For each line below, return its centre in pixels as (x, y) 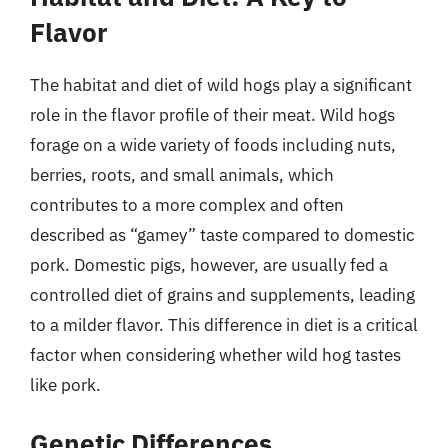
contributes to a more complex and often (187, 204)
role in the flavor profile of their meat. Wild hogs (212, 114)
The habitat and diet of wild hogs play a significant (221, 84)
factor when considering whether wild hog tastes (215, 354)
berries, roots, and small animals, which (182, 174)
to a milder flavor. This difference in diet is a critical (224, 324)
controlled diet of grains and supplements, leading (222, 294)
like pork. (65, 384)
